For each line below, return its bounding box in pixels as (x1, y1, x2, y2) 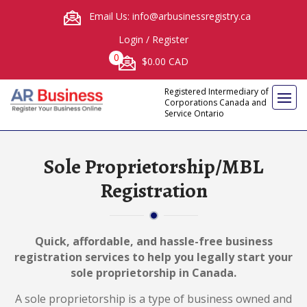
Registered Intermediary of (164, 85, 269, 97)
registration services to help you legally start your (14, 249, 293, 265)
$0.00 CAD (139, 55, 188, 68)
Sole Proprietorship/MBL (44, 152, 263, 180)
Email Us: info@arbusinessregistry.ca (86, 10, 251, 23)
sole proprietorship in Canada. (71, 265, 236, 280)
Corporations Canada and (164, 96, 267, 108)
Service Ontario (164, 107, 224, 119)
